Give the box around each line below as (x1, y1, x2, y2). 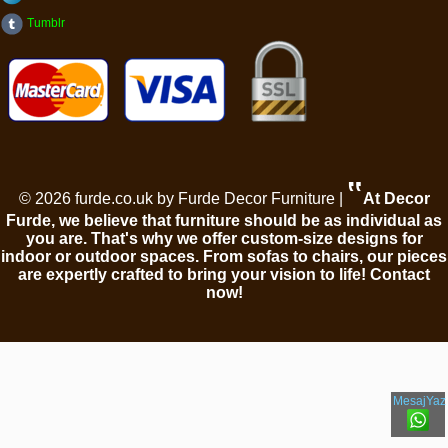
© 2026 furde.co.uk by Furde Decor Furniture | (18, 189, 347, 207)
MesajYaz (393, 394, 446, 408)
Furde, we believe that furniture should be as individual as (6, 211, 442, 229)
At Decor (362, 189, 430, 207)
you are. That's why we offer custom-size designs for (25, 229, 423, 247)
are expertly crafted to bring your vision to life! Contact (18, 265, 430, 283)
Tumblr (24, 15, 65, 30)
